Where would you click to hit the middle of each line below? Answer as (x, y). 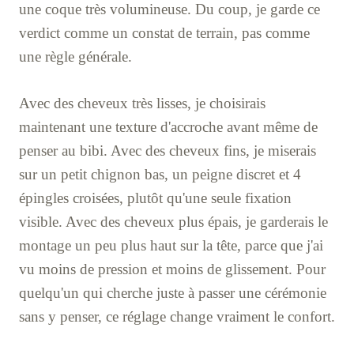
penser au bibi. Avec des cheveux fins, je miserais (168, 150)
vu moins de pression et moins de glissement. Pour (172, 269)
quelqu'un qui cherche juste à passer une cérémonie (173, 292)
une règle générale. (75, 56)
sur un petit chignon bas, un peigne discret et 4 (160, 174)
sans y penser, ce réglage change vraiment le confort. (177, 316)
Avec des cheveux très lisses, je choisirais (142, 103)
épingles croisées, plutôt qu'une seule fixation (155, 198)
